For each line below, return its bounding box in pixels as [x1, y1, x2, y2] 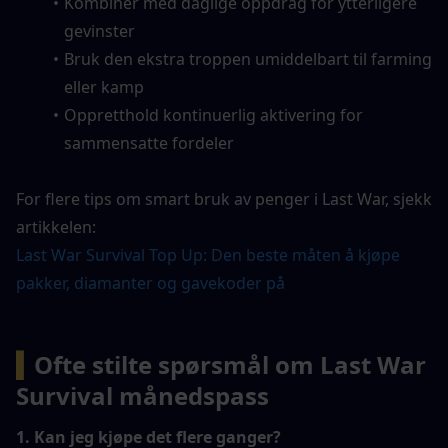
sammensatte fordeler [64, 131, 234, 154]
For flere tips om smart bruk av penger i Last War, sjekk [16, 187, 432, 210]
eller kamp [64, 75, 144, 98]
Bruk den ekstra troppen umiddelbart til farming [63, 47, 432, 70]
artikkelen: [16, 215, 96, 238]
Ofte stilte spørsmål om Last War [34, 347, 426, 381]
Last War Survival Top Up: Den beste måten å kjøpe [16, 243, 400, 266]
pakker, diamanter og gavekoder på [16, 271, 285, 294]
